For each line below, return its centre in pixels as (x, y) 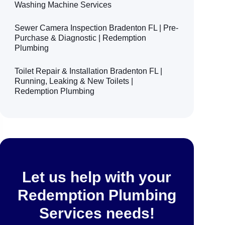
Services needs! (97, 213)
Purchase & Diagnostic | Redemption (81, 38)
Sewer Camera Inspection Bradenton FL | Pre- (97, 28)
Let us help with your (97, 177)
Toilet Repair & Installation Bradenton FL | (89, 71)
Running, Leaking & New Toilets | (74, 81)
